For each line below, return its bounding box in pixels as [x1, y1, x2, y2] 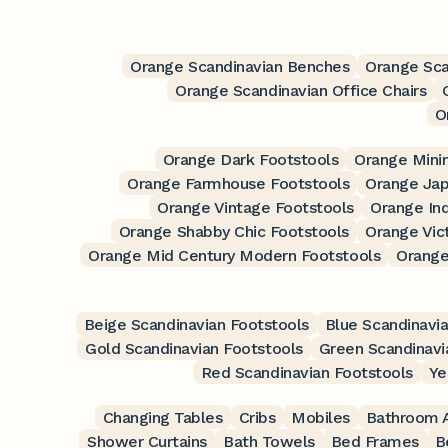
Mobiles [291, 407, 350, 427]
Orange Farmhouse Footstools [127, 173, 350, 193]
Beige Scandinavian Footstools [83, 314, 309, 334]
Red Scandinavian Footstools [200, 362, 413, 382]
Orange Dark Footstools [162, 149, 339, 169]
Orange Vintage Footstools [157, 197, 354, 217]
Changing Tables [102, 407, 223, 427]
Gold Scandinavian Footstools [85, 338, 303, 358]
